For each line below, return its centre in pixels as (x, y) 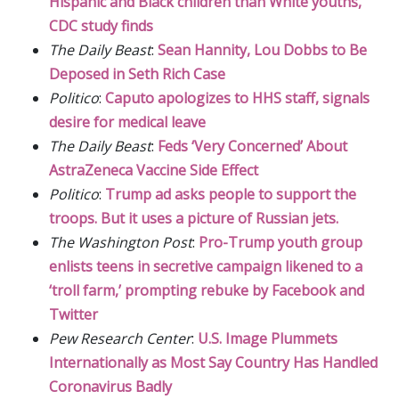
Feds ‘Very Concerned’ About (252, 146)
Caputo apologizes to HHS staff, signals (237, 98)
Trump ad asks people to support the (231, 194)
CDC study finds (101, 25)
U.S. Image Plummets (268, 338)
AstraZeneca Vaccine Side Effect (154, 170)
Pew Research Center (120, 338)
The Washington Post (121, 242)
